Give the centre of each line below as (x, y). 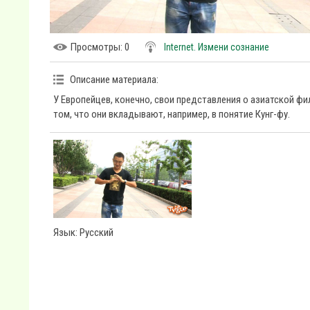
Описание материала (113, 80)
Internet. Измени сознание (217, 47)
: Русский (94, 232)
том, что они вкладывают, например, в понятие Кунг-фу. (172, 114)
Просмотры (95, 47)
